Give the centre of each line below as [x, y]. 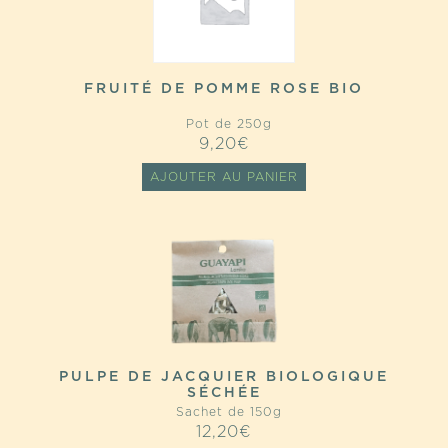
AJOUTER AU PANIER [224, 177]
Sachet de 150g [224, 412]
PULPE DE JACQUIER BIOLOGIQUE [224, 377]
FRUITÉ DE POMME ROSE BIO [224, 89]
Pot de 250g [224, 124]
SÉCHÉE [224, 393]
